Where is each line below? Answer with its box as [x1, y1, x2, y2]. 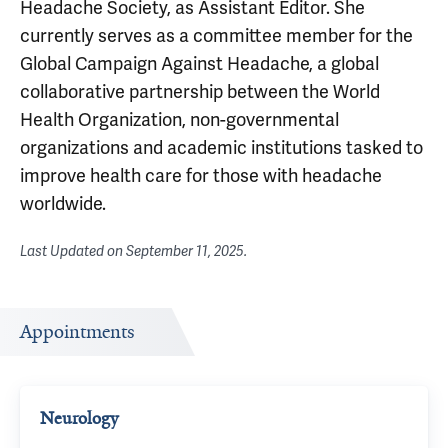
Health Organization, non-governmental [20, 108, 339, 131]
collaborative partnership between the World [20, 80, 380, 103]
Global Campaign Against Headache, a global [20, 52, 379, 75]
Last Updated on [20, 243, 126, 260]
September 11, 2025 [126, 243, 244, 260]
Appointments [20, 320, 135, 344]
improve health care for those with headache [20, 164, 382, 187]
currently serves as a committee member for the [20, 24, 413, 47]
